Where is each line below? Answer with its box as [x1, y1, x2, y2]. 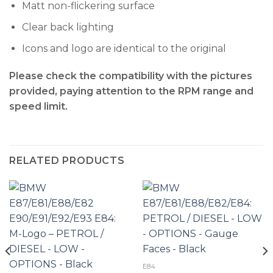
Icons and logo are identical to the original [21, 42, 226, 54]
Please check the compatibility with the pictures [9, 70, 252, 82]
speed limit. [9, 101, 68, 113]
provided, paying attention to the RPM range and [9, 85, 253, 97]
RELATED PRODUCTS [9, 155, 125, 167]
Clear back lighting [21, 21, 114, 33]
